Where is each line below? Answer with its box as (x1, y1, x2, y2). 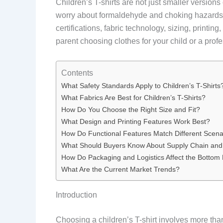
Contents (61, 68, 93, 77)
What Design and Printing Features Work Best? (61, 117, 210, 125)
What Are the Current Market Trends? (61, 165, 180, 173)
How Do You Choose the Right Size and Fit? (61, 105, 200, 113)
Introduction (56, 190, 97, 199)
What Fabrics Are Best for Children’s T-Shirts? (61, 93, 206, 102)
